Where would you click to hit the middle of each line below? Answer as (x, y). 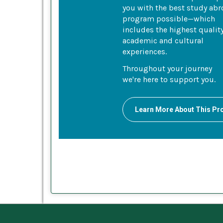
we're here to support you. (169, 79)
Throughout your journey (167, 68)
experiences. (145, 51)
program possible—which (169, 18)
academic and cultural (163, 40)
